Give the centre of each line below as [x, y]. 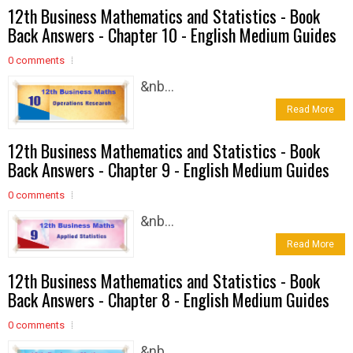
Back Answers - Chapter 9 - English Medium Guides [169, 170]
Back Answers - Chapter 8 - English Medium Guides [169, 300]
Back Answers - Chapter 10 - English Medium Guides [172, 35]
